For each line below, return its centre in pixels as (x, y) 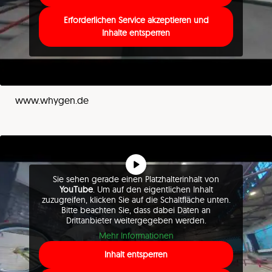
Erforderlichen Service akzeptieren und (136, 20)
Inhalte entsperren (136, 33)
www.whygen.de (52, 100)
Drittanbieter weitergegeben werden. (136, 220)
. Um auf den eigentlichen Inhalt (153, 189)
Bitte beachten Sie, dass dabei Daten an (136, 210)
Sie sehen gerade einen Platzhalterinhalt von (136, 179)
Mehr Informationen (136, 236)
